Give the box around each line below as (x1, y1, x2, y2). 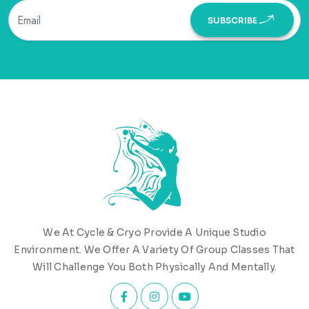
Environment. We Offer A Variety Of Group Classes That (14, 243, 295, 257)
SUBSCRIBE (208, 14, 257, 26)
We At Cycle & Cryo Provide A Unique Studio (43, 226, 266, 239)
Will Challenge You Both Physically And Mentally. (32, 261, 277, 274)
